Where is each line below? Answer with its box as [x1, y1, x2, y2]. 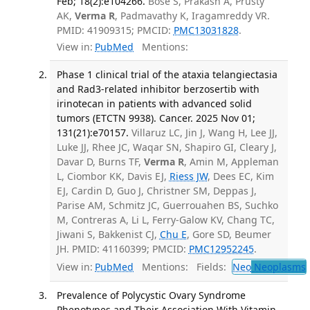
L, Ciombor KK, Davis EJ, [56, 170, 170, 183]
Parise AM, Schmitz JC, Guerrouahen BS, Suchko [56, 199, 278, 212]
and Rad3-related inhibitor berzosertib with [56, 82, 259, 96]
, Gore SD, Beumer [186, 228, 271, 241]
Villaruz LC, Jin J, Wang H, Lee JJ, [131, 126, 277, 140]
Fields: [188, 259, 229, 273]
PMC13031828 [173, 23, 239, 37]
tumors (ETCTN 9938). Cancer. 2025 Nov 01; [56, 111, 255, 125]
